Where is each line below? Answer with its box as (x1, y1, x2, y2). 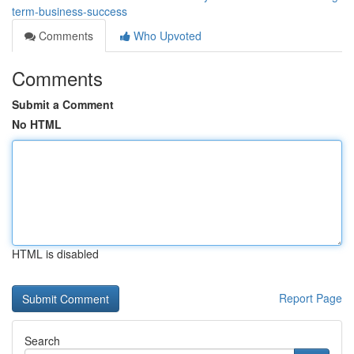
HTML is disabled (12, 246, 99, 262)
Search (24, 333, 60, 348)
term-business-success (12, 3, 127, 19)
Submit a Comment (12, 96, 114, 112)
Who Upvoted (130, 28, 201, 43)
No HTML (12, 116, 62, 132)
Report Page (279, 290, 342, 306)
